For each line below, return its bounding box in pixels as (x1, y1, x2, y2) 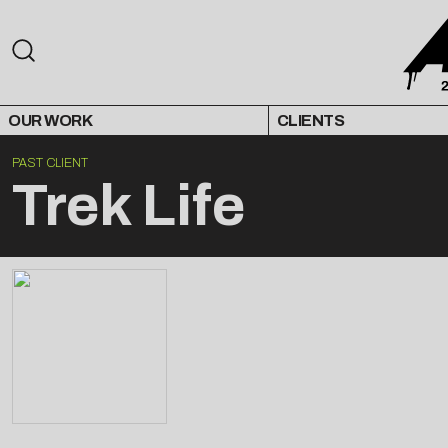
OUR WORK (8, 112, 92, 130)
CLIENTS (276, 112, 345, 130)
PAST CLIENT (12, 156, 88, 171)
